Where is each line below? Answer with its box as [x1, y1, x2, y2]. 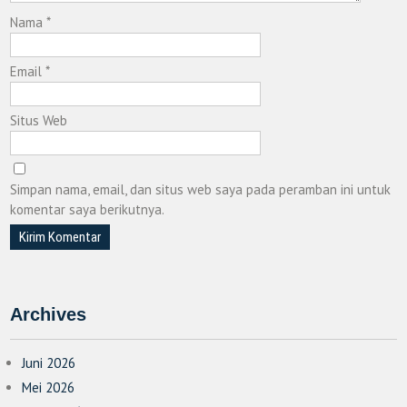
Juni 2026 [22, 353, 76, 372]
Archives [10, 303, 87, 324]
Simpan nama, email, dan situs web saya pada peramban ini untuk [10, 180, 392, 198]
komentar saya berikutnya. [10, 200, 165, 218]
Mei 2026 [22, 378, 75, 396]
